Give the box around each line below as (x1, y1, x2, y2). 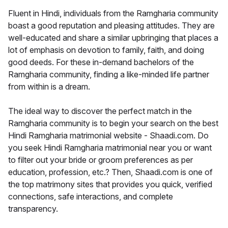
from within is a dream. (8, 81, 90, 92)
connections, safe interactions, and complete (8, 191, 173, 202)
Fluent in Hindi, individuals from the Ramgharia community (8, 8, 218, 19)
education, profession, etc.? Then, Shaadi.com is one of (8, 167, 213, 178)
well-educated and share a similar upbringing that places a (8, 33, 218, 43)
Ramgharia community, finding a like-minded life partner (8, 69, 209, 80)
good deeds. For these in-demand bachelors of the (8, 57, 194, 68)
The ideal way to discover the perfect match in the (8, 106, 192, 117)
